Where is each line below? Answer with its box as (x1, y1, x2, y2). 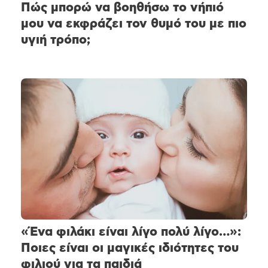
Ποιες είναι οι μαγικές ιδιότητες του (21, 242, 239, 255)
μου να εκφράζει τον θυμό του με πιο (21, 17, 246, 30)
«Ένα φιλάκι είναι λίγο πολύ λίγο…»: (21, 226, 241, 239)
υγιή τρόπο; (21, 33, 90, 46)
